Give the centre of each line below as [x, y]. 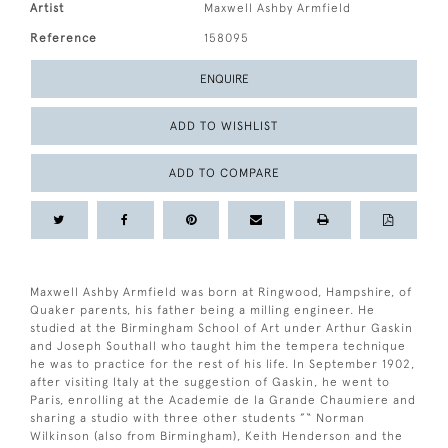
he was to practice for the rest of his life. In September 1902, [222, 364]
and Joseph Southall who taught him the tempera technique [218, 346]
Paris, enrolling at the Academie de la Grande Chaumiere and [223, 400]
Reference [63, 38]
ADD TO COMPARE [224, 173]
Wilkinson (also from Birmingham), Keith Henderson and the [216, 436]
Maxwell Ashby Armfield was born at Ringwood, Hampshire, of [221, 292]
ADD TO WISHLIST [224, 126]
